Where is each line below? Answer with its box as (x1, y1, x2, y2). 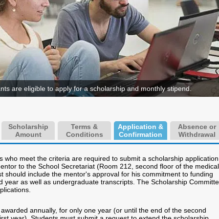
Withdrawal (178, 131, 216, 138)
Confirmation (119, 131, 162, 138)
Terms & (71, 123, 98, 131)
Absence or (177, 123, 216, 131)
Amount (15, 131, 42, 138)
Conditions (66, 131, 103, 138)
